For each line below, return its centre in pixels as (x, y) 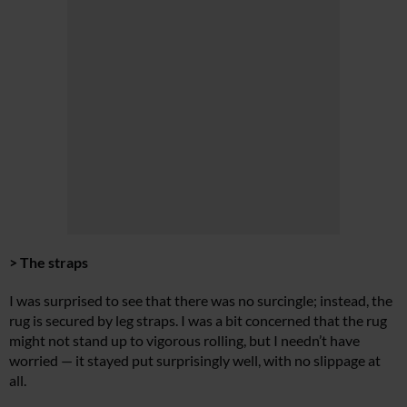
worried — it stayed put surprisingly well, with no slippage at (195, 361)
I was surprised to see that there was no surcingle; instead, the (201, 301)
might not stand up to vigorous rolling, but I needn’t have (184, 341)
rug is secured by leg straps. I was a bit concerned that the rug (198, 321)
